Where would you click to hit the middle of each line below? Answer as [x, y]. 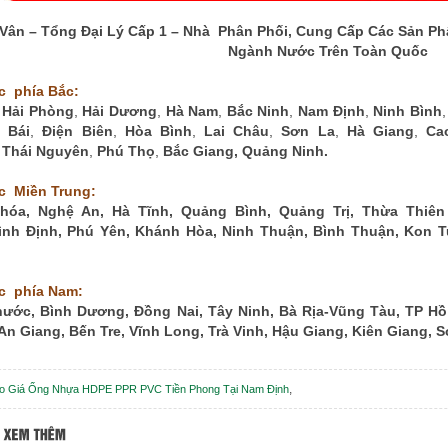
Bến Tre [95, 331]
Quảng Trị [314, 211]
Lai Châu [237, 131]
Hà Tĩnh [140, 211]
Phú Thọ [126, 151]
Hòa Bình [158, 131]
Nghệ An [69, 211]
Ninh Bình [407, 111]
